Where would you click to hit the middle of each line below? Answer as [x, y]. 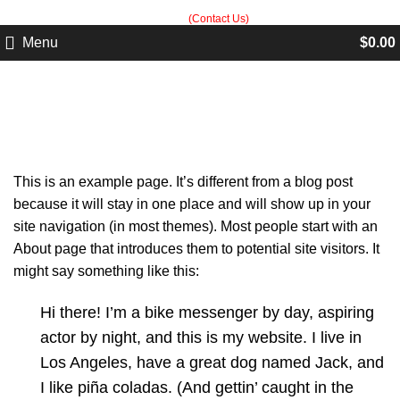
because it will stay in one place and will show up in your [192, 204]
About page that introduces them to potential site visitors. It [196, 249]
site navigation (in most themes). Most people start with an [196, 226]
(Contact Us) [218, 19]
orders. [170, 19]
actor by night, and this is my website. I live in [201, 337]
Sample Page [200, 129]
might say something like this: [106, 271]
